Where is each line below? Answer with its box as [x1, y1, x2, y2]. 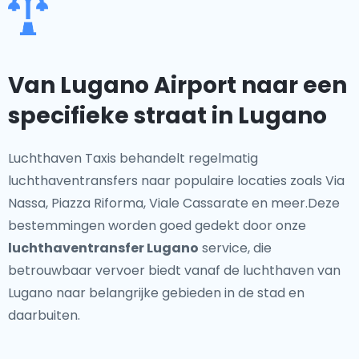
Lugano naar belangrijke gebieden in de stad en [8, 284, 305, 302]
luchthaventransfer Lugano [8, 239, 199, 257]
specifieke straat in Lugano [8, 100, 327, 131]
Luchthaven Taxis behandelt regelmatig [8, 149, 258, 167]
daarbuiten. [8, 306, 80, 325]
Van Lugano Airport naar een [8, 70, 347, 101]
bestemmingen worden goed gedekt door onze [8, 216, 306, 235]
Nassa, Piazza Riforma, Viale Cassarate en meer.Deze [8, 194, 340, 212]
